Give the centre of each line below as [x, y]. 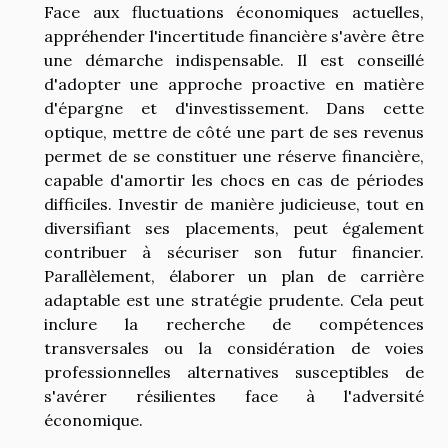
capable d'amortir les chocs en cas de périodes [234, 180]
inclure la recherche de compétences [234, 324]
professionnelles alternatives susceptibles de [234, 372]
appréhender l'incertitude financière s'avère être [234, 36]
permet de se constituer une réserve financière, [234, 156]
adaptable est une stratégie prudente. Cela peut [234, 300]
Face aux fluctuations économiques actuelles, [234, 12]
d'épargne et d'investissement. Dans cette [234, 108]
